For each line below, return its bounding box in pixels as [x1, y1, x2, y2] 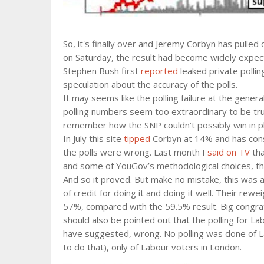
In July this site [63, 132, 124, 144]
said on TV [207, 146, 250, 158]
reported [141, 64, 178, 77]
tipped [124, 132, 150, 144]
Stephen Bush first [63, 64, 141, 77]
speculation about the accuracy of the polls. [63, 78, 237, 90]
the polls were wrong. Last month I [63, 146, 207, 158]
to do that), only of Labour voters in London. [63, 240, 242, 253]
